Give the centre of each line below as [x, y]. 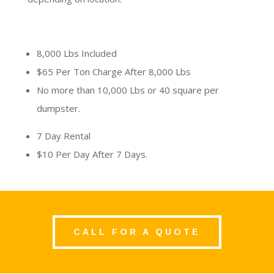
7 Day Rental [63, 136]
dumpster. [58, 109]
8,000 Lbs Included [76, 54]
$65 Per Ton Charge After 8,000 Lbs [113, 72]
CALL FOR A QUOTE [137, 232]
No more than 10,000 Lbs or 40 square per [128, 90]
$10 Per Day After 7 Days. [92, 154]
